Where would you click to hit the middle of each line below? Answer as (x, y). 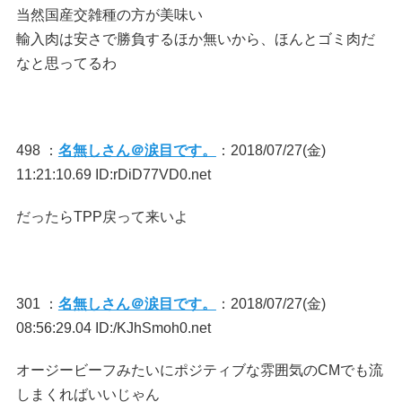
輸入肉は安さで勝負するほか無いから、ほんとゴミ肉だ (195, 39)
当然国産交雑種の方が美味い (109, 15)
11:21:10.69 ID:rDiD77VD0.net (113, 175)
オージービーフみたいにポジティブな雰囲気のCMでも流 (199, 370)
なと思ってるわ (66, 63)
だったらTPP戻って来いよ (102, 217)
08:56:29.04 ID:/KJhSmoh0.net (113, 328)
